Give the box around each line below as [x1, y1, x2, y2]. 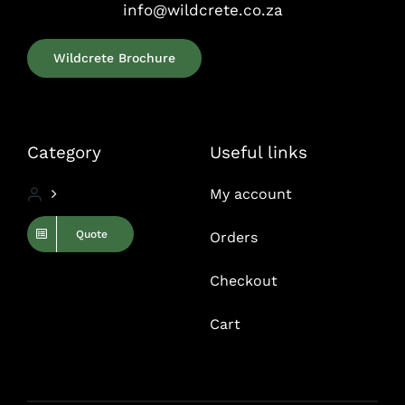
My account [209, 184, 292, 202]
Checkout [209, 271, 278, 289]
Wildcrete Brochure [52, 50, 175, 65]
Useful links [209, 141, 307, 163]
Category [26, 141, 101, 163]
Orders [209, 228, 258, 246]
